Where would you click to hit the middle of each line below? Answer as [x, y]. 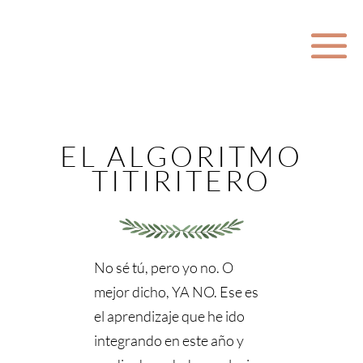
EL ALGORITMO [181, 156]
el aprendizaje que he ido [170, 316]
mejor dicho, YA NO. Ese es [177, 292]
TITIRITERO [181, 180]
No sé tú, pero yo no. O [164, 268]
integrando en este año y [169, 341]
